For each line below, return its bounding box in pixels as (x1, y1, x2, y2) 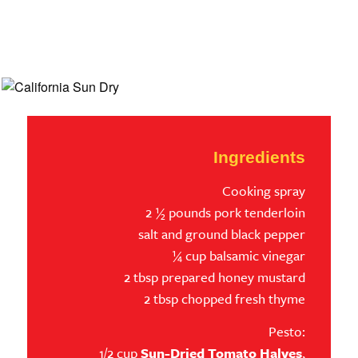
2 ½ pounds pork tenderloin (145, 201, 306, 222)
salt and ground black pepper (138, 223, 306, 244)
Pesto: (268, 321, 306, 342)
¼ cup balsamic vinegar (172, 245, 306, 265)
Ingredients (213, 147, 306, 166)
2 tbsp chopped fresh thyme (144, 288, 306, 308)
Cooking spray (222, 180, 306, 201)
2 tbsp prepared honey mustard (124, 266, 306, 287)
